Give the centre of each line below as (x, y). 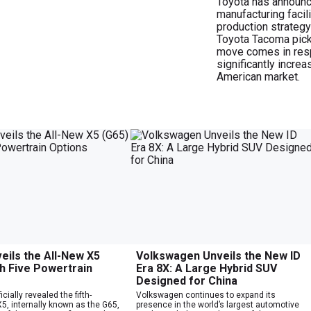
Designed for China (187, 280)
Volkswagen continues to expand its (206, 295)
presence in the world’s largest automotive (218, 304)
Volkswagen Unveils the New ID (218, 255)
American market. (258, 76)
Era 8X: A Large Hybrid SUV (207, 268)
